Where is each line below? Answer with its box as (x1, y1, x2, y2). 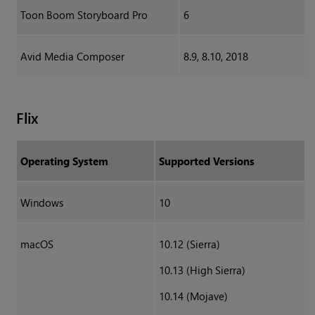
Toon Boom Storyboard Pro (20, 8, 148, 22)
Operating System (20, 154, 108, 169)
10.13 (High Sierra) (158, 263, 245, 278)
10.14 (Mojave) (158, 289, 228, 304)
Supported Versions (158, 154, 255, 169)
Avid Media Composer (20, 49, 124, 64)
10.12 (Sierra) (158, 237, 220, 252)
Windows (20, 195, 63, 210)
